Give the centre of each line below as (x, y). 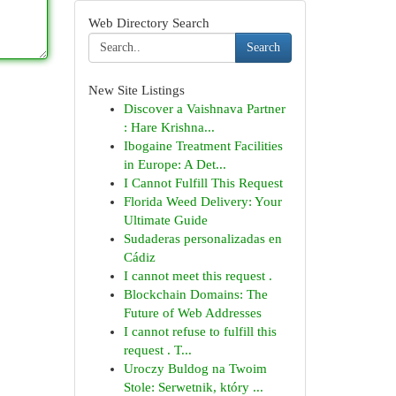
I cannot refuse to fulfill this (200, 331)
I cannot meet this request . (198, 276)
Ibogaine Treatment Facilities (203, 146)
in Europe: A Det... (175, 164)
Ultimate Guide (165, 220)
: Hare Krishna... (169, 127)
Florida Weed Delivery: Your (202, 202)
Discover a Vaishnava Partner (204, 109)
